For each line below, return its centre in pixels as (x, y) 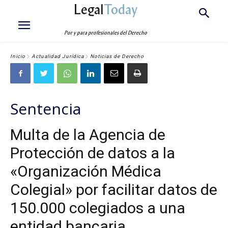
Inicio (18, 56)
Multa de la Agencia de (88, 135)
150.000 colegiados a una (98, 208)
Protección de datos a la (93, 153)
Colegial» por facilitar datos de (114, 190)
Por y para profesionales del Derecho (106, 33)
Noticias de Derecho (117, 56)
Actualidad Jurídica (58, 56)
